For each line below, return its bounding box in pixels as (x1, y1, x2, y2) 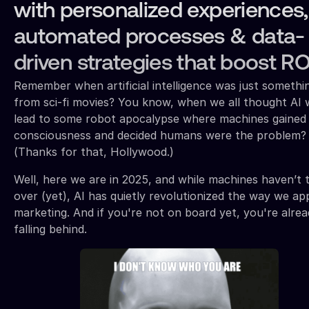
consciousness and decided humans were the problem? (14, 128, 306, 142)
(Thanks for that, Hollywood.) (14, 144, 174, 159)
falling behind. (14, 221, 87, 236)
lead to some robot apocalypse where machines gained (14, 111, 306, 126)
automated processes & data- (14, 26, 305, 49)
